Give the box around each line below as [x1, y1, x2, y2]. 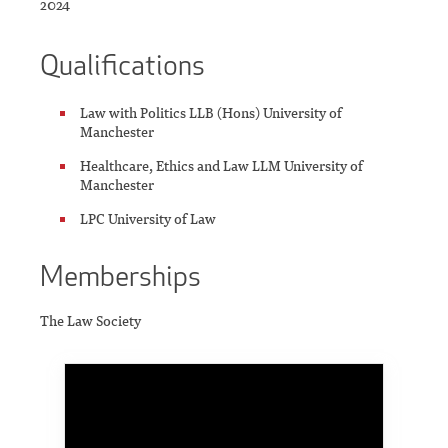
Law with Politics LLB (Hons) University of [80, 103, 342, 123]
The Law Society [40, 311, 141, 331]
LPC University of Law [80, 209, 216, 229]
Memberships [40, 258, 201, 295]
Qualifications [40, 47, 205, 84]
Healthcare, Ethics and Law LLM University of [80, 156, 363, 176]
